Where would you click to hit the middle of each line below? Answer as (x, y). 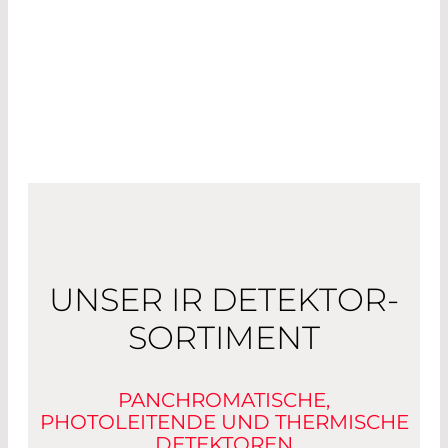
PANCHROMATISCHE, (224, 400)
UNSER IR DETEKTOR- (224, 300)
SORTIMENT (224, 338)
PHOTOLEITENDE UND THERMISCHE (224, 422)
